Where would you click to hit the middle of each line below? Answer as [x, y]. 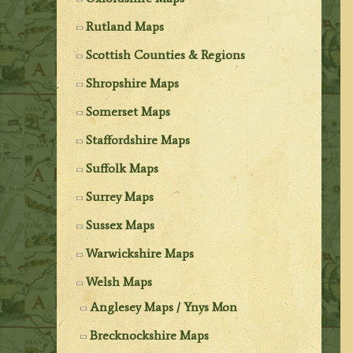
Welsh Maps [119, 281]
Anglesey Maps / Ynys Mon [164, 307]
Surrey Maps [120, 196]
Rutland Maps [125, 26]
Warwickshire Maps [140, 253]
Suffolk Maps [123, 168]
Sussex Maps [121, 225]
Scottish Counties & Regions [166, 54]
